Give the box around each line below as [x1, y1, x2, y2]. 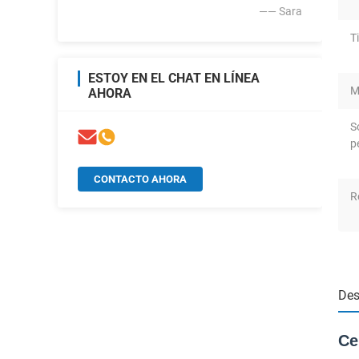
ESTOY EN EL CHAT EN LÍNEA [88, 71, 260, 86]
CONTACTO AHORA [94, 173, 187, 185]
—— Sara [259, 5, 302, 18]
